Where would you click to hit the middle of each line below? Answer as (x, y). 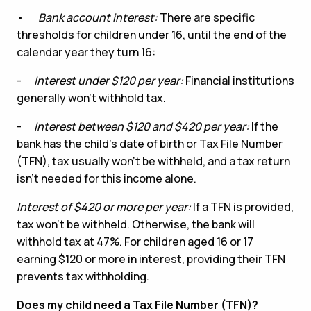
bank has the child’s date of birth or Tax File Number (150, 143)
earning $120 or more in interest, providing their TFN (151, 259)
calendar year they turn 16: (86, 52)
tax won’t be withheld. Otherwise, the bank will (136, 224)
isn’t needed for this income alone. (107, 178)
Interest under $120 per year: (110, 80)
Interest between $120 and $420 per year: (142, 126)
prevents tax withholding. (83, 276)
